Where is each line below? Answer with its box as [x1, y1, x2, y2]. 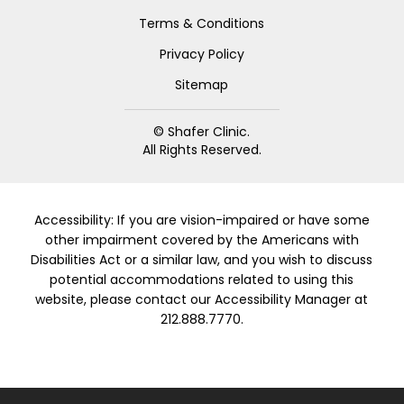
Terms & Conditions [139, 14, 265, 32]
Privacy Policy [159, 44, 244, 63]
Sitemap [175, 75, 229, 94]
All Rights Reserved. [142, 140, 262, 159]
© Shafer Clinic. [153, 122, 251, 141]
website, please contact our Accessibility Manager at [35, 289, 369, 308]
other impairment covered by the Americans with [44, 230, 359, 249]
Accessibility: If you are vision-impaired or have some [33, 210, 370, 229]
